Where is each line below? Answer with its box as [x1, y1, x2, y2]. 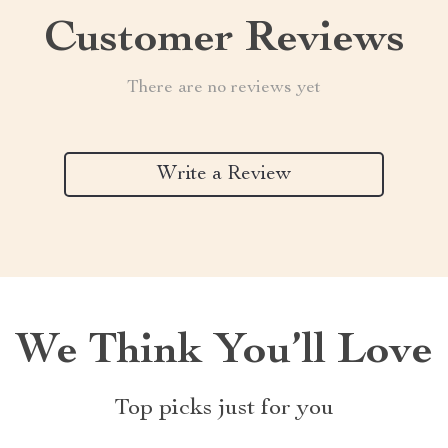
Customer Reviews [43, 19, 405, 63]
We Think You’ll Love [15, 331, 433, 375]
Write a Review [157, 164, 291, 185]
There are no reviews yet [127, 79, 321, 97]
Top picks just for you [114, 397, 334, 421]
